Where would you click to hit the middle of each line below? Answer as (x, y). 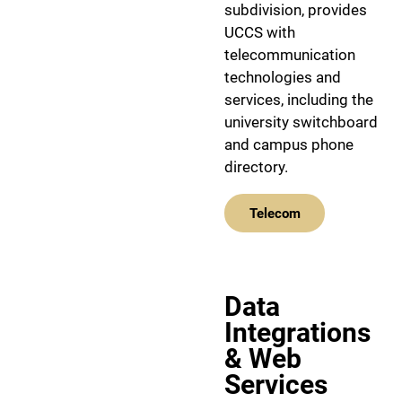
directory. (256, 167)
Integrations (297, 333)
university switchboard (301, 122)
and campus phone (289, 145)
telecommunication (290, 55)
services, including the (299, 100)
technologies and (283, 78)
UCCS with (260, 33)
